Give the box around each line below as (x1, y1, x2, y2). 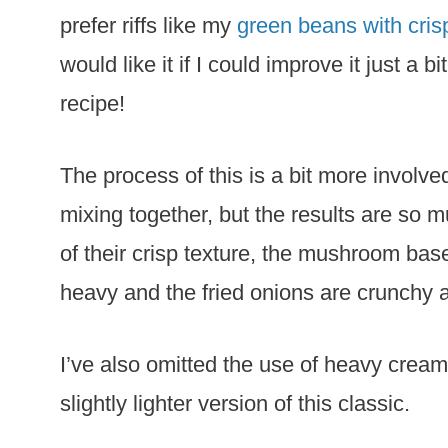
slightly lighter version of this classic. (60, 391, 410, 416)
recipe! (60, 91, 125, 116)
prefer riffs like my (60, 13, 237, 38)
